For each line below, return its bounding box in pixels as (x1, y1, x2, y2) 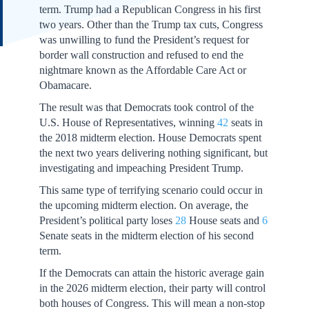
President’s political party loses (39, 215, 175, 226)
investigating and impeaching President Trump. (39, 162, 243, 174)
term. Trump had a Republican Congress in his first (39, 3, 261, 15)
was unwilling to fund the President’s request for (39, 34, 249, 46)
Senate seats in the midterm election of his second (39, 230, 254, 241)
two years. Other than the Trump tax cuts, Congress (39, 19, 263, 30)
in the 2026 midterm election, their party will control (39, 282, 266, 294)
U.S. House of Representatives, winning (39, 117, 217, 128)
